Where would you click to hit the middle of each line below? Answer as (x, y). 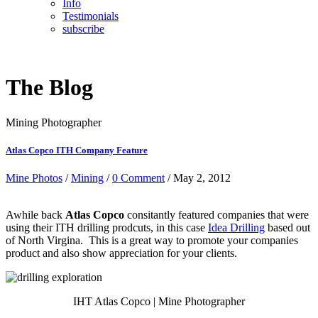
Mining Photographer (54, 122)
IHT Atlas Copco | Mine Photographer (159, 302)
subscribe (83, 29)
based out (287, 228)
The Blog (49, 88)
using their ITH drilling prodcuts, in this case (107, 228)
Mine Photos (34, 178)
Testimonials (91, 16)
